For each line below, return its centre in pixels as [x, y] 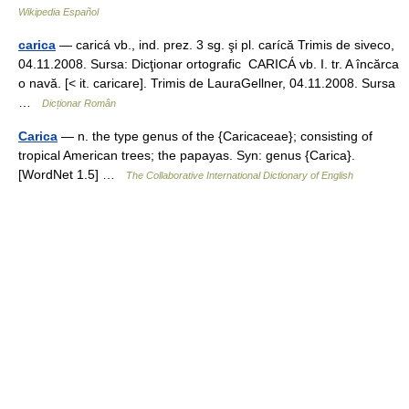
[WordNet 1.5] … [72, 174]
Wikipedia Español [58, 12]
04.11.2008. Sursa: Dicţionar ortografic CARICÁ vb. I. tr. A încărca [209, 64]
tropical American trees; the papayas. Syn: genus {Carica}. [187, 155]
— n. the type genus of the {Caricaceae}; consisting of [215, 136]
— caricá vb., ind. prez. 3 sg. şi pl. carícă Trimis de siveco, [225, 45]
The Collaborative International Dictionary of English [240, 175]
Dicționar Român [79, 103]
